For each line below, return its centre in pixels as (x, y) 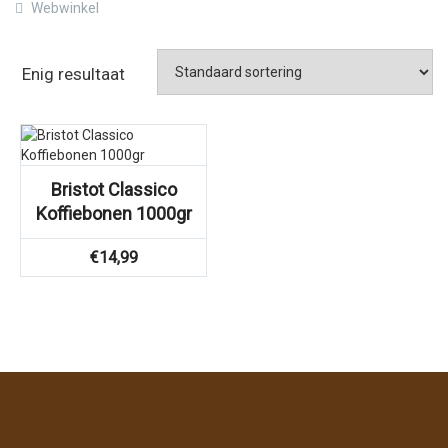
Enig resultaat (73, 74)
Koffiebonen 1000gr (113, 213)
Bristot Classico (113, 189)
